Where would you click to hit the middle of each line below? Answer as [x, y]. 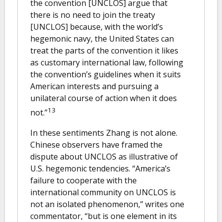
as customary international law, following [107, 63]
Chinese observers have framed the [96, 144]
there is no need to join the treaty [93, 15]
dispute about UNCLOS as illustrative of [104, 156]
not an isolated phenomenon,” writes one [107, 204]
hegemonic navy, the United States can [102, 39]
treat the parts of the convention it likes [104, 51]
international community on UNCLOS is [103, 192]
